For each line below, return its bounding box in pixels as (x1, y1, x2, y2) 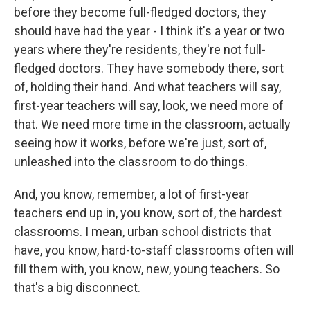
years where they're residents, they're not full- (14, 42, 266, 57)
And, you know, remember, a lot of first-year (14, 187, 249, 201)
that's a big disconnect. (14, 280, 140, 295)
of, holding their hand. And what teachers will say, (14, 80, 281, 94)
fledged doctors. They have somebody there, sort (14, 61, 284, 75)
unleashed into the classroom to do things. (14, 154, 248, 169)
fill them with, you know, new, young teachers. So (14, 262, 280, 276)
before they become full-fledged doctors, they (14, 5, 266, 19)
